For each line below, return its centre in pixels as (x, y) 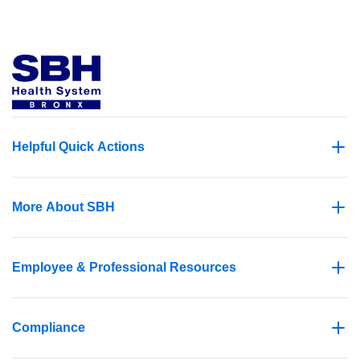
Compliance (49, 327)
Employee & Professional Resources (124, 267)
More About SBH (63, 207)
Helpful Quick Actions (78, 147)
